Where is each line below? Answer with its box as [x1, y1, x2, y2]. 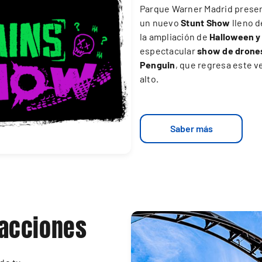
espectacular [140, 45, 198, 57]
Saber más [170, 123, 213, 135]
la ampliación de [140, 31, 210, 43]
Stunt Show [181, 17, 230, 29]
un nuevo [140, 17, 181, 29]
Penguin [140, 59, 175, 71]
